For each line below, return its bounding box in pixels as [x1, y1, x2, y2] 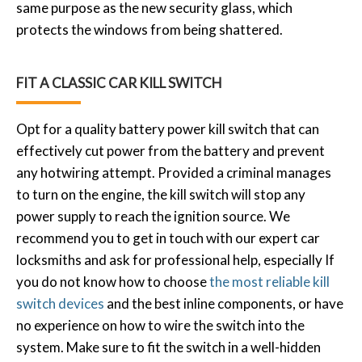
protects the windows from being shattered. [16, 20, 283, 38]
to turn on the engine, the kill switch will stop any [16, 185, 305, 203]
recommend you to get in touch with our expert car [16, 229, 320, 246]
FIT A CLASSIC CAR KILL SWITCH [16, 74, 222, 91]
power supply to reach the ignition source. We [16, 207, 290, 225]
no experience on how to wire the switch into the [16, 316, 305, 334]
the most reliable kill [209, 272, 330, 290]
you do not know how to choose [16, 272, 209, 290]
